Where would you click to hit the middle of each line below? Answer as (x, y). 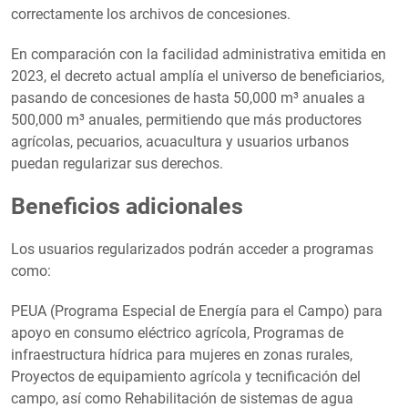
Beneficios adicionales (127, 206)
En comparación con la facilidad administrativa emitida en (199, 54)
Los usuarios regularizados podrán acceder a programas (192, 249)
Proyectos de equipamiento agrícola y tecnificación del (186, 376)
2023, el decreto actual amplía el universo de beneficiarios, (198, 76)
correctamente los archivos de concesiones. (151, 14)
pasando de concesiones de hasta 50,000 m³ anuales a (188, 97)
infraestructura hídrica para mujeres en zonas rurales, (182, 354)
